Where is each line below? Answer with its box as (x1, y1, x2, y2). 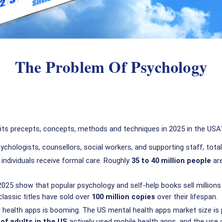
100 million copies (92, 192, 155, 202)
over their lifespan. (155, 192, 218, 202)
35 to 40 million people (131, 156, 211, 166)
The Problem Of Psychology (15, 55, 207, 78)
